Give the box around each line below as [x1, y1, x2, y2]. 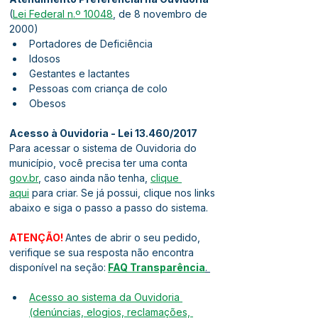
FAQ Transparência [108, 261, 205, 273]
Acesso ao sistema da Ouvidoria [29, 291, 182, 303]
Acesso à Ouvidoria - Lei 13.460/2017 [9, 127, 197, 139]
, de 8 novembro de [113, 8, 210, 20]
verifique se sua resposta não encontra [9, 246, 197, 258]
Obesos [29, 97, 66, 109]
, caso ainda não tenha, [38, 172, 150, 184]
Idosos [29, 53, 60, 65]
